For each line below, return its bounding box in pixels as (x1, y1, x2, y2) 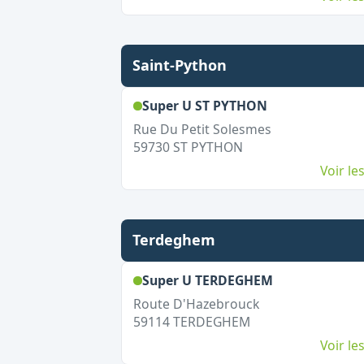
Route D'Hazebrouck (132, 295, 259, 313)
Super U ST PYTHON (141, 97, 267, 115)
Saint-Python (132, 55, 227, 75)
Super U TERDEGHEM (141, 271, 273, 289)
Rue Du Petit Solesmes (132, 120, 271, 138)
